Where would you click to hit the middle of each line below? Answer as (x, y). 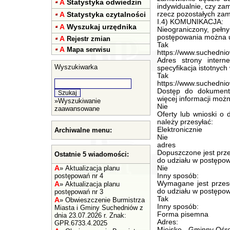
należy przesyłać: (185, 122)
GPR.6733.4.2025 (81, 223)
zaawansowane (77, 109)
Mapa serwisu (89, 50)
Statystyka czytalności (106, 14)
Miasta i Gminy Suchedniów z (99, 208)
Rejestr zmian (89, 39)
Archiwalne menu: (83, 130)
